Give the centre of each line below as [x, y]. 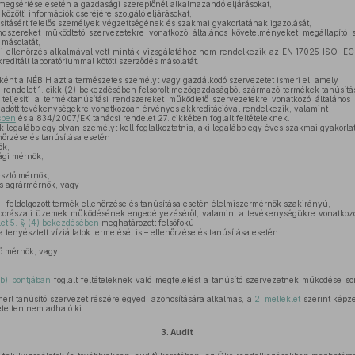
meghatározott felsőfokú [146, 223]
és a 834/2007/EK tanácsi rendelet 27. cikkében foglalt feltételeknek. [153, 118]
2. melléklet [278, 299]
